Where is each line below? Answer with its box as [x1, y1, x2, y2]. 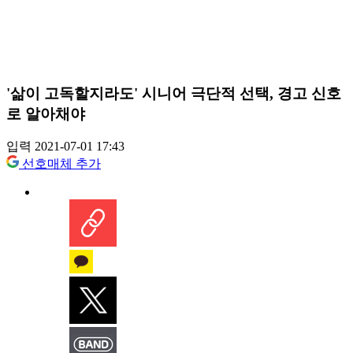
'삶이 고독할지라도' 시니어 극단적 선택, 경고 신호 [6, 84, 341, 102]
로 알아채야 [6, 105, 85, 122]
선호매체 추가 [22, 157, 101, 171]
